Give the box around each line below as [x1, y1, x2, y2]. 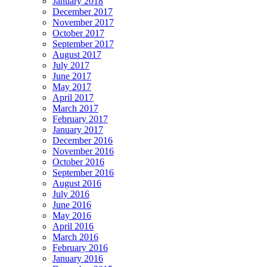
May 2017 [52, 81, 91, 92]
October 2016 [52, 156, 104, 167]
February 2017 [52, 113, 108, 124]
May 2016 [52, 210, 91, 221]
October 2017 [52, 27, 104, 38]
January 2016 [52, 253, 103, 263]
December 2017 [52, 6, 113, 17]
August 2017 [52, 49, 101, 60]
